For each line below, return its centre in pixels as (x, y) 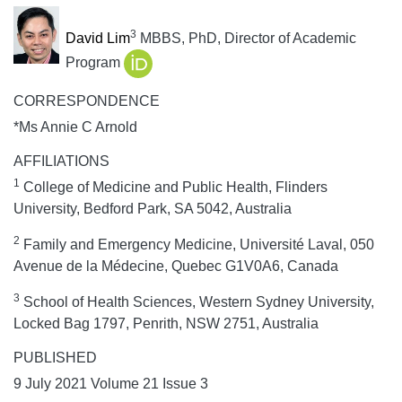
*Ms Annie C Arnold (75, 127)
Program (94, 63)
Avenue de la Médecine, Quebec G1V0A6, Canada (176, 267)
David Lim (97, 39)
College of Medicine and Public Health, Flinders (174, 188)
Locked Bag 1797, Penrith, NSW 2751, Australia (166, 324)
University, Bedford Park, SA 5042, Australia (153, 209)
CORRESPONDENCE (87, 101)
